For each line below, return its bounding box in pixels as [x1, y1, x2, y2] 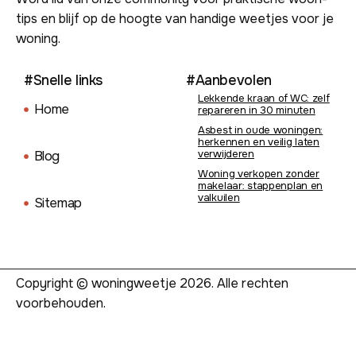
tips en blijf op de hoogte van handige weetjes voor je [16, 10, 334, 28]
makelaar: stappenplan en [198, 178, 323, 192]
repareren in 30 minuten [198, 103, 315, 117]
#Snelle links [24, 71, 103, 89]
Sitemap [33, 194, 82, 211]
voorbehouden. [16, 294, 106, 311]
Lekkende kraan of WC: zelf [198, 91, 330, 105]
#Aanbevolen [186, 71, 272, 89]
